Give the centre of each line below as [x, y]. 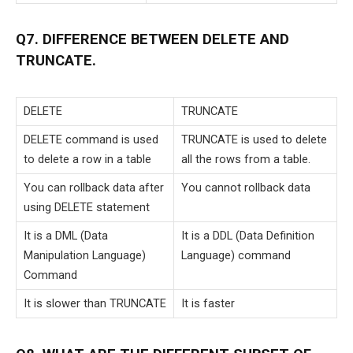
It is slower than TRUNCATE [95, 304]
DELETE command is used [91, 140]
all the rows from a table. [246, 160]
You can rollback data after [94, 188]
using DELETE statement [87, 208]
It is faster [208, 304]
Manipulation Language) [85, 256]
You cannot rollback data [246, 188]
